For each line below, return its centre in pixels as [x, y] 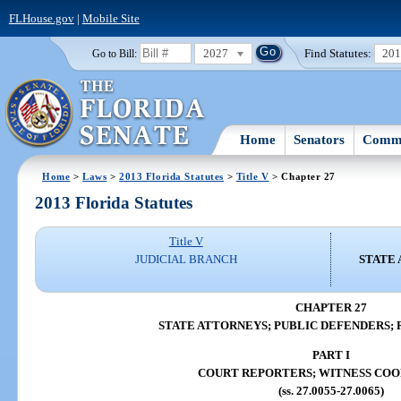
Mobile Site [111, 18]
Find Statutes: [338, 53]
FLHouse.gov [41, 18]
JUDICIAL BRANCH [186, 260]
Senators [320, 139]
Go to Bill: [114, 53]
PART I [331, 355]
